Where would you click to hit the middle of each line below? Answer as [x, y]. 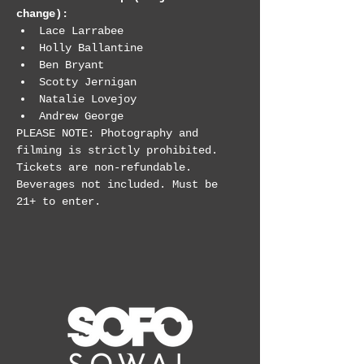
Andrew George [81, 116]
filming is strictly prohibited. [120, 150]
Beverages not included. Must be [120, 184]
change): [42, 14]
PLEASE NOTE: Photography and [110, 133]
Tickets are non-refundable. [107, 167]
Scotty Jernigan [88, 82]
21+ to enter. [58, 201]
